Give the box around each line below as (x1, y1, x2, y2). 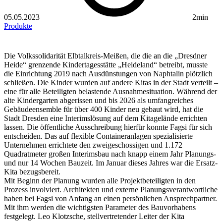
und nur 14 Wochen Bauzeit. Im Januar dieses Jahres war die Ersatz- (4, 159, 218, 167)
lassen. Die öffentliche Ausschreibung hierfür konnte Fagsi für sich (4, 123, 212, 132)
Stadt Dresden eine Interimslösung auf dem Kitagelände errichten (4, 114, 207, 123)
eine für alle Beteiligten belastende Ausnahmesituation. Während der (4, 87, 217, 96)
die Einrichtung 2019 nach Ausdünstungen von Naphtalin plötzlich (4, 69, 213, 78)
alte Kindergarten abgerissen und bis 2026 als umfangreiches (4, 96, 193, 105)
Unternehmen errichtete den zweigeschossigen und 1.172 (4, 141, 182, 150)
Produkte (4, 22, 32, 31)
